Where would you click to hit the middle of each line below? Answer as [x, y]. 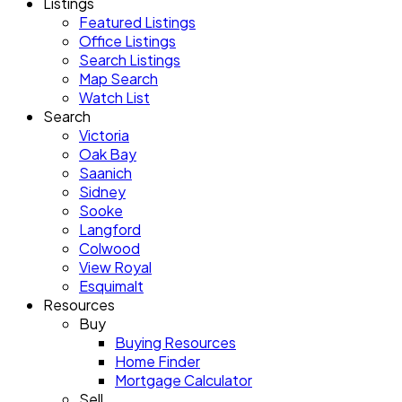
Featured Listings [137, 22]
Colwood [109, 248]
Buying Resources [175, 342]
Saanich [105, 173]
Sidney [102, 192]
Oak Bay [108, 154]
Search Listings [130, 60]
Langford [110, 229]
